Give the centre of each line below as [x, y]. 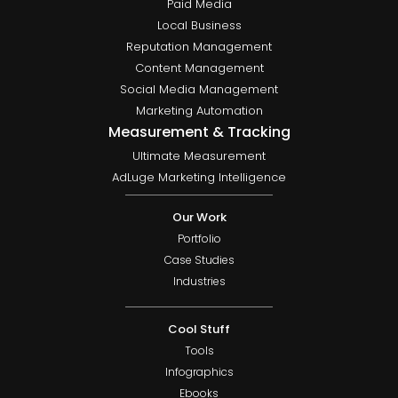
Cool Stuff [199, 330]
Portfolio [199, 239]
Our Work [199, 218]
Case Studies [199, 260]
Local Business [199, 26]
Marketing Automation [199, 111]
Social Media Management [199, 90]
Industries [199, 282]
